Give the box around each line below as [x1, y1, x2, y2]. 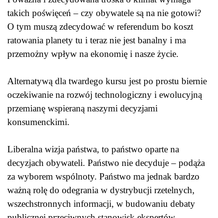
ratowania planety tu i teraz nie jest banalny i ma [7, 35, 186, 45]
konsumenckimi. [7, 117, 72, 127]
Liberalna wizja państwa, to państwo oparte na [7, 144, 179, 154]
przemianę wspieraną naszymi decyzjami [7, 103, 158, 113]
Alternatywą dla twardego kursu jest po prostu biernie [7, 76, 207, 86]
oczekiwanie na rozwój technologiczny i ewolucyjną [7, 90, 202, 100]
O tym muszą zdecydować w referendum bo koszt [7, 21, 193, 32]
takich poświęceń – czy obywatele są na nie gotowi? [7, 8, 203, 18]
